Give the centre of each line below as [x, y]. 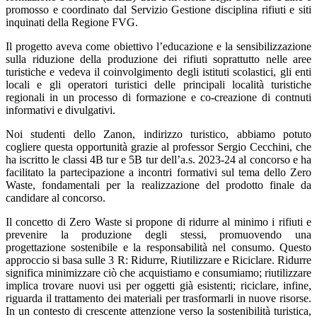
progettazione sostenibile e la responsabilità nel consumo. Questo [158, 248]
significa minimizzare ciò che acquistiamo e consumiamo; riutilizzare [158, 273]
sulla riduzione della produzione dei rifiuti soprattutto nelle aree [158, 59]
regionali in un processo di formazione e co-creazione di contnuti [158, 98]
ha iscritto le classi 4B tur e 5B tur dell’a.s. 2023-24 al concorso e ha [158, 160]
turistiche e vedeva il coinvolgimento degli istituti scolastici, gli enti [158, 72]
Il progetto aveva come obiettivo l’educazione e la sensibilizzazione [158, 47]
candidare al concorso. [56, 198]
